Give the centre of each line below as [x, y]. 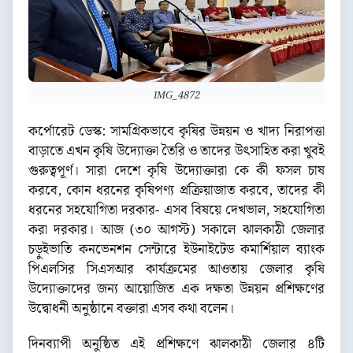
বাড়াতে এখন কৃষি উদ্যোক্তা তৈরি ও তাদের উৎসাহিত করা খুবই [176, 152]
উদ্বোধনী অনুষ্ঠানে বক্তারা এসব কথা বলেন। [131, 309]
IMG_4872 [176, 96]
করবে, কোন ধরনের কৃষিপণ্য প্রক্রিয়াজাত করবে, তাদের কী [176, 191]
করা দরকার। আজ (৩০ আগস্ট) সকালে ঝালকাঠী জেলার [176, 230]
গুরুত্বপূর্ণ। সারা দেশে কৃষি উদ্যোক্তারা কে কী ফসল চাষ [176, 171]
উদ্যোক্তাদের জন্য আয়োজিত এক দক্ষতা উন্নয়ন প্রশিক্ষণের [176, 290]
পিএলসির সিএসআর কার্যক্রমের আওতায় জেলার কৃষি [176, 270]
